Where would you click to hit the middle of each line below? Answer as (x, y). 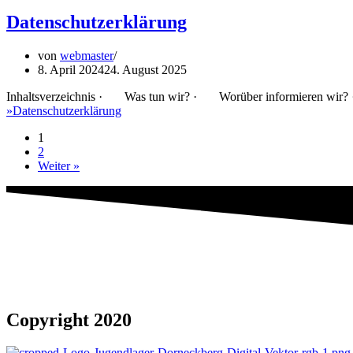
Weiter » (59, 165)
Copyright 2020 (69, 320)
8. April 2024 (71, 69)
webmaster (87, 55)
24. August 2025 (145, 69)
